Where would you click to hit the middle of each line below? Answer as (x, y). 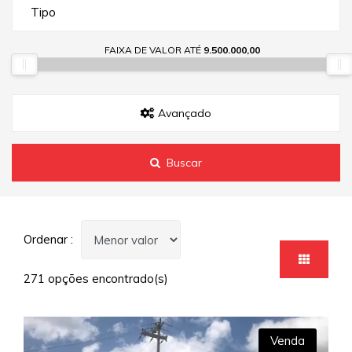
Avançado (183, 114)
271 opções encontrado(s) (96, 279)
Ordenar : (48, 239)
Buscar (184, 163)
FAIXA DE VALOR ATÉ (154, 50)
